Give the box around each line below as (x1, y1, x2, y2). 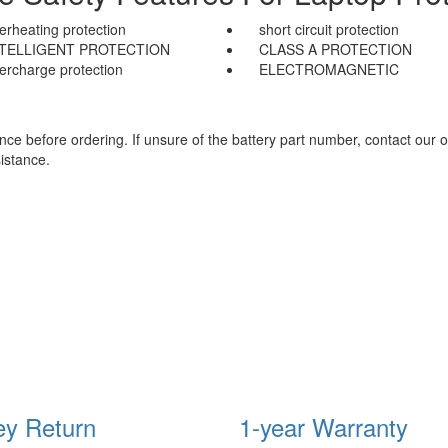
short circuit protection (259, 19, 399, 39)
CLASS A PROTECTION (259, 39, 412, 59)
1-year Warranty (239, 408, 408, 444)
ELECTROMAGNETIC (259, 59, 399, 79)
